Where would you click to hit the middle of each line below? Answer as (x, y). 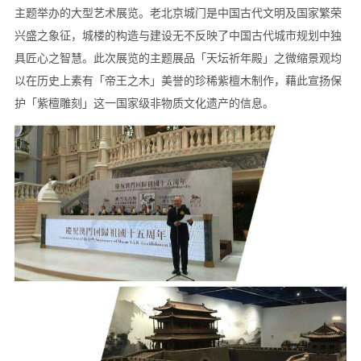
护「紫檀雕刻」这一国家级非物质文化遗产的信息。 (144, 103)
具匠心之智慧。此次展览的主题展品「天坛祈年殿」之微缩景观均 (178, 58)
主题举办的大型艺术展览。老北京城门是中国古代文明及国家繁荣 (178, 13)
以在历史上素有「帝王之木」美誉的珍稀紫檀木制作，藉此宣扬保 (178, 81)
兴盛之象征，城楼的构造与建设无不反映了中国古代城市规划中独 (178, 35)
